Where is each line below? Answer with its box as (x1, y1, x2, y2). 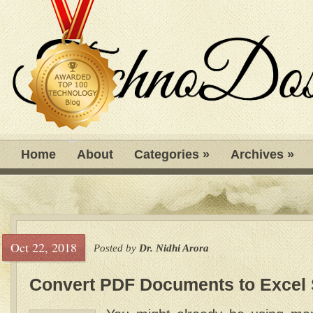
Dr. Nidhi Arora (139, 242, 209, 254)
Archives (231, 147, 284, 161)
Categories (134, 147, 199, 161)
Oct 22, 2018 (10, 239, 77, 256)
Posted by (94, 242, 139, 254)
